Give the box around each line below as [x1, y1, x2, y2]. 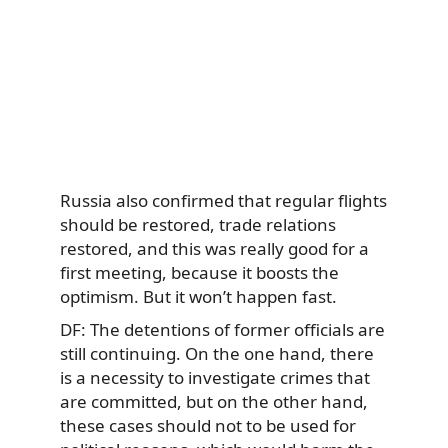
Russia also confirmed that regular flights [60, 188, 387, 212]
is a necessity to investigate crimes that [60, 366, 370, 390]
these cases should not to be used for [60, 414, 356, 438]
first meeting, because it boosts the [60, 260, 339, 284]
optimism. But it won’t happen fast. [60, 284, 337, 308]
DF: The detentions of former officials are [60, 318, 385, 342]
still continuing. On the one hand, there [60, 342, 374, 366]
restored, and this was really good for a [60, 236, 369, 260]
